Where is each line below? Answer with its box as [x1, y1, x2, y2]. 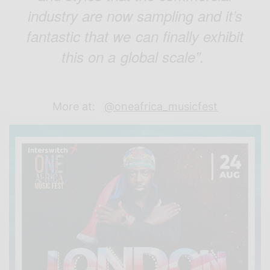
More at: [52, 100, 102, 113]
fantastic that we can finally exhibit [27, 26, 243, 47]
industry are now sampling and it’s [27, 5, 243, 27]
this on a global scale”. [61, 46, 209, 67]
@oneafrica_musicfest [104, 100, 218, 113]
